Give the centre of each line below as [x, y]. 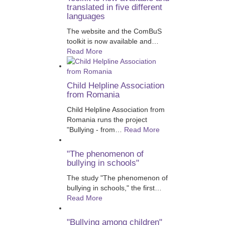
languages [86, 16]
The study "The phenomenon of [117, 178]
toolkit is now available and [109, 41]
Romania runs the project [107, 119]
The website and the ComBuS [114, 31]
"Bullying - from [91, 129]
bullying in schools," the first [110, 188]
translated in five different [114, 7]
